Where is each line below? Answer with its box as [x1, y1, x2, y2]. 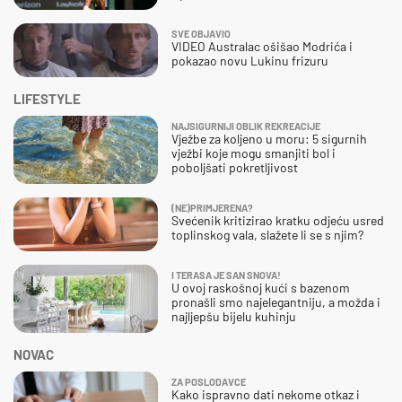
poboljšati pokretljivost [171, 159, 298, 175]
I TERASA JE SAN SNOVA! [171, 268, 281, 281]
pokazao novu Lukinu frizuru [171, 52, 328, 68]
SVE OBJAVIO [171, 27, 231, 39]
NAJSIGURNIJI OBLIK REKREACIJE [171, 119, 320, 132]
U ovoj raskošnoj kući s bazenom [171, 279, 350, 295]
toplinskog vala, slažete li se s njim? [171, 226, 363, 242]
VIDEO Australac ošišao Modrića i [171, 38, 353, 54]
